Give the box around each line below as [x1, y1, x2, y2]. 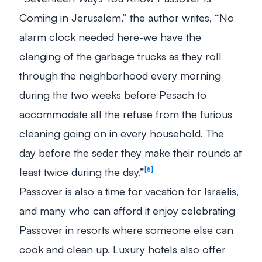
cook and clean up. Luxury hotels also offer [19, 242, 226, 256]
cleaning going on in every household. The [19, 126, 224, 140]
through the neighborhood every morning [19, 68, 221, 82]
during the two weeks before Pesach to [19, 87, 206, 101]
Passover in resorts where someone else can [19, 222, 233, 236]
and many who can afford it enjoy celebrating [19, 203, 235, 217]
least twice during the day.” [19, 164, 144, 178]
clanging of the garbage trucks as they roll [19, 49, 222, 63]
